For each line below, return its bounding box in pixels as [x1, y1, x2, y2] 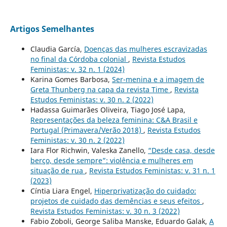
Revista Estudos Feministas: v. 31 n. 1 [89, 166, 215, 176]
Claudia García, [30, 44, 84, 54]
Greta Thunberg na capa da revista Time [30, 85, 170, 95]
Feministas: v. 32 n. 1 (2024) [30, 64, 125, 74]
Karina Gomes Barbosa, [30, 74, 112, 85]
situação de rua [30, 166, 85, 176]
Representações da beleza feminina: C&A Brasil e [30, 115, 198, 125]
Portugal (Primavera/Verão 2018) [30, 125, 143, 135]
